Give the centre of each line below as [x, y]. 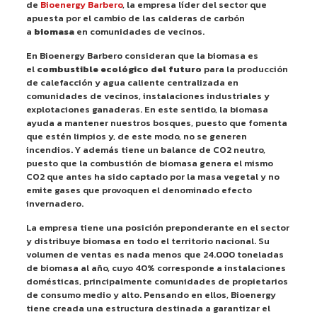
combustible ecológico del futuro [119, 69]
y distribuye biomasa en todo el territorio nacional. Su [148, 241]
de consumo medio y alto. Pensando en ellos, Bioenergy [151, 294]
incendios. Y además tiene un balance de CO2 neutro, [145, 149]
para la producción [244, 69]
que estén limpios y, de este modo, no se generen [136, 136]
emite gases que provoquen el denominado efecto [139, 190]
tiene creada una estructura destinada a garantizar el [148, 308]
